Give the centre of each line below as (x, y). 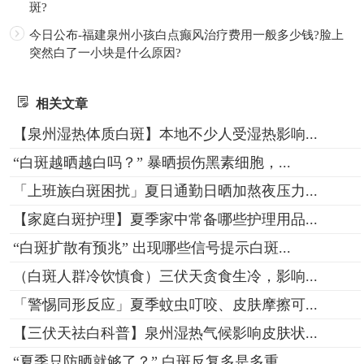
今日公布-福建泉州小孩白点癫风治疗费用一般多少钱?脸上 (186, 35)
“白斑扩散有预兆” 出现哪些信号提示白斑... (152, 247)
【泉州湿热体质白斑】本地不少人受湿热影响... (165, 134)
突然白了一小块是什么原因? (105, 52)
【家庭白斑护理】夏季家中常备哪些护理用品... (165, 219)
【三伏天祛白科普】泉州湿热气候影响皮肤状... (165, 333)
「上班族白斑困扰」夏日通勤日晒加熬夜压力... (165, 191)
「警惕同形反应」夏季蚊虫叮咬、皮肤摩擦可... (165, 304)
